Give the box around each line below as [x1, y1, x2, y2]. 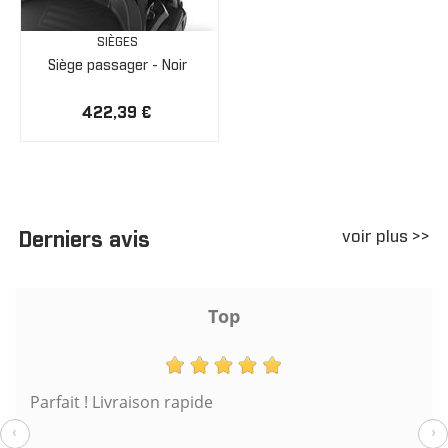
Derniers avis [18, 229, 150, 252]
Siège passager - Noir [47, 58, 187, 73]
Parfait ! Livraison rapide [30, 391, 213, 414]
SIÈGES [96, 36, 138, 49]
